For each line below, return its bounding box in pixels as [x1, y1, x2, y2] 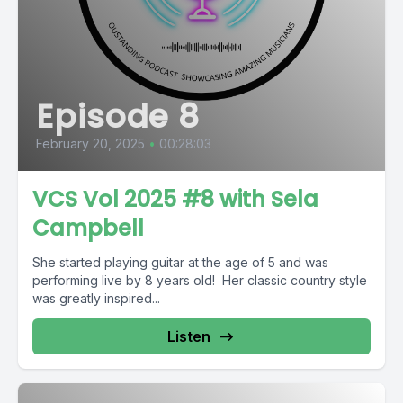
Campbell [32, 213, 144, 243]
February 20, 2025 [36, 136, 145, 151]
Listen [167, 327, 210, 345]
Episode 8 [36, 94, 201, 139]
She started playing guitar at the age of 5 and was [32, 255, 328, 270]
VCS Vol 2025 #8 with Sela [32, 184, 318, 214]
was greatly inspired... [32, 291, 160, 306]
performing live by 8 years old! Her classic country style [32, 273, 367, 288]
